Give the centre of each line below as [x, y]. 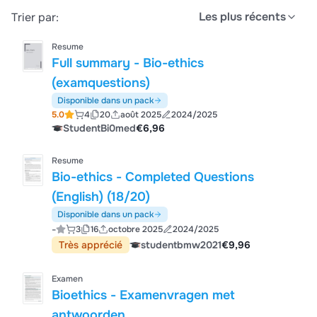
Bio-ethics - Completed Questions [153, 177]
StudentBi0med [100, 128]
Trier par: [35, 17]
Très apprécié [91, 245]
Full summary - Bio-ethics [128, 63]
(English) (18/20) [101, 197]
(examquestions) [101, 83]
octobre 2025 [135, 229]
